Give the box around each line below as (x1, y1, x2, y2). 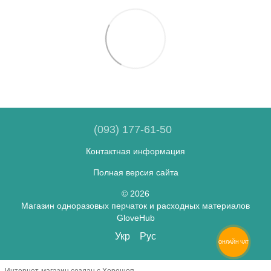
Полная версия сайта (93, 167, 178, 177)
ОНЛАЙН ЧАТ (218, 239, 249, 245)
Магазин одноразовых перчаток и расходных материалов (21, 200, 250, 211)
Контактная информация (86, 146, 185, 156)
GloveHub (116, 212, 155, 223)
